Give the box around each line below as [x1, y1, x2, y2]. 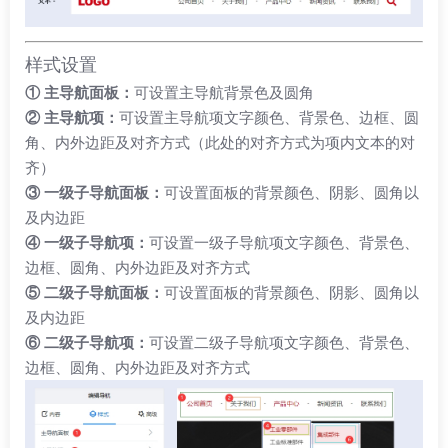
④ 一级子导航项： [25, 233, 149, 251]
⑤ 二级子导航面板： [25, 283, 164, 301]
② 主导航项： [25, 108, 119, 126]
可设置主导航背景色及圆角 [134, 83, 314, 101]
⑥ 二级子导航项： [25, 333, 149, 351]
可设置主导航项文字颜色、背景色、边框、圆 [119, 108, 419, 126]
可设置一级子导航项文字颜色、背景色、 [149, 233, 419, 251]
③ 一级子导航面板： [25, 183, 164, 201]
